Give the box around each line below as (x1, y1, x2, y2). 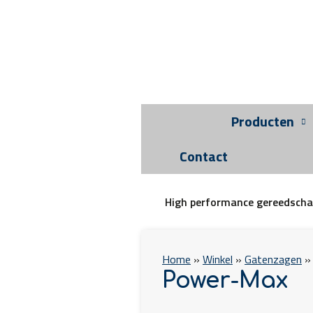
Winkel (203, 251, 233, 268)
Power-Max (162, 268, 288, 293)
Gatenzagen (245, 251, 302, 268)
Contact (180, 145, 228, 167)
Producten (231, 110, 294, 132)
